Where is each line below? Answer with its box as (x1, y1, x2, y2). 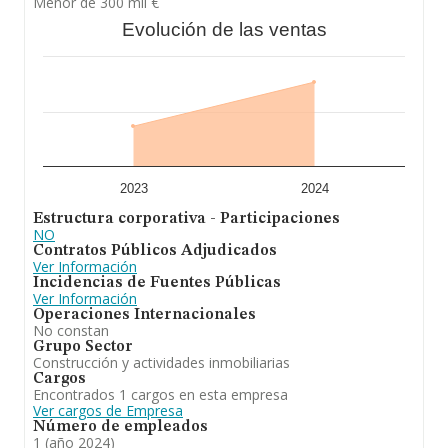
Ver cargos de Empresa (33, 401, 183, 420)
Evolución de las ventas (121, 19, 327, 40)
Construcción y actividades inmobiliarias (33, 353, 290, 372)
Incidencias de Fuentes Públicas (33, 275, 281, 291)
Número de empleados (33, 419, 208, 435)
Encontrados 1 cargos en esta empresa (33, 385, 288, 404)
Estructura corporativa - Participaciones (33, 211, 340, 227)
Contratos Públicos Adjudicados (33, 243, 277, 259)
